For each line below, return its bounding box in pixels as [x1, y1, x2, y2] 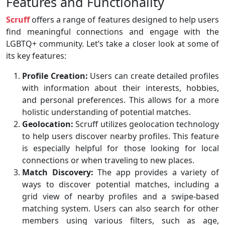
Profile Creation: [22, 70, 88, 82]
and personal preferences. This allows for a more [22, 94, 219, 106]
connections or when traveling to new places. [22, 155, 194, 166]
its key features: [6, 50, 66, 62]
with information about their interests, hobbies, [22, 82, 219, 94]
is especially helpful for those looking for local [22, 143, 219, 154]
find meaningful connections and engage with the [6, 26, 219, 38]
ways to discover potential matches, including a [22, 179, 219, 190]
